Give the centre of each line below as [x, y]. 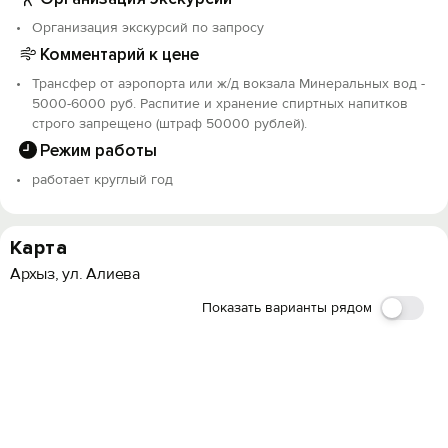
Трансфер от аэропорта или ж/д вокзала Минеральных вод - [228, 83]
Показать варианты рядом [287, 307]
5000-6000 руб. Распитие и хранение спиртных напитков [220, 103]
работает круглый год [102, 179]
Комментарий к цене [119, 54]
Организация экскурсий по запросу [148, 27]
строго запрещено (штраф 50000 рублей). [169, 123]
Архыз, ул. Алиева [75, 274]
